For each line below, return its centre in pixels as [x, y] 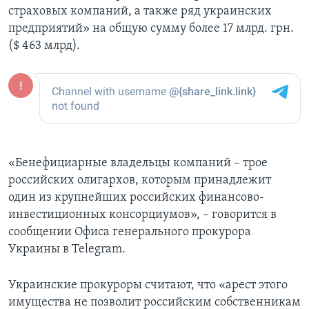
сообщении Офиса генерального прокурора [130, 232]
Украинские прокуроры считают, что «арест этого [148, 286]
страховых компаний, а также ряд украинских [140, 12]
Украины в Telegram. [67, 250]
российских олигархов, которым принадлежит [140, 181]
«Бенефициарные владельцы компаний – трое [138, 163]
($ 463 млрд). [44, 46]
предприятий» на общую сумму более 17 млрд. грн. [151, 29]
